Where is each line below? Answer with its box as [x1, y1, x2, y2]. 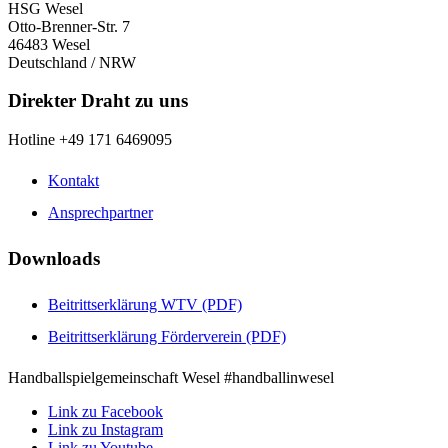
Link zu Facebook [48, 402, 163, 420]
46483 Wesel [8, 35, 90, 53]
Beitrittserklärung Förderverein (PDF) [48, 327, 286, 345]
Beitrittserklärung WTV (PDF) [48, 295, 242, 313]
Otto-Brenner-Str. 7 [8, 17, 130, 35]
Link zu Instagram [48, 420, 163, 438]
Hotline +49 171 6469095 [8, 131, 172, 149]
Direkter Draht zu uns [8, 90, 188, 112]
